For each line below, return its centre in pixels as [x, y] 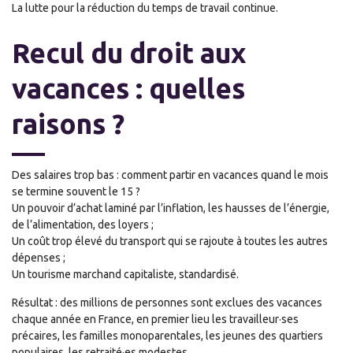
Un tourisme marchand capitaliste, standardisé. [125, 274]
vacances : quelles [128, 88]
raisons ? [68, 124]
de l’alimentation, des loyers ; [83, 225]
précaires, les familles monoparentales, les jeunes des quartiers [167, 336]
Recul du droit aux [129, 53]
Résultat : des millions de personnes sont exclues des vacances [167, 303]
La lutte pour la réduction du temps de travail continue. [145, 8]
